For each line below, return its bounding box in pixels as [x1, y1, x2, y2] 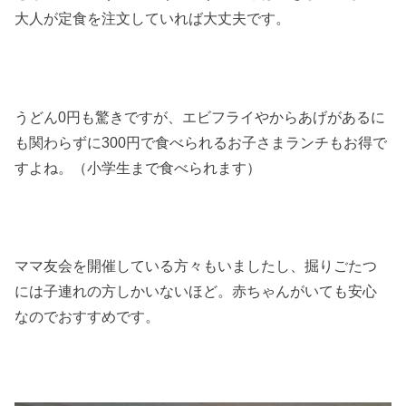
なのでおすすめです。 [14, 308, 160, 325]
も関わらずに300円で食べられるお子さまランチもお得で [14, 133, 388, 150]
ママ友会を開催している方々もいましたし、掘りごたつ [14, 257, 378, 275]
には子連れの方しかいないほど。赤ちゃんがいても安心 [14, 283, 378, 300]
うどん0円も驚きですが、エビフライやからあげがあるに [14, 108, 386, 125]
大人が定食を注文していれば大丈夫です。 [14, 9, 291, 26]
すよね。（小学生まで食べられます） [14, 159, 262, 176]
